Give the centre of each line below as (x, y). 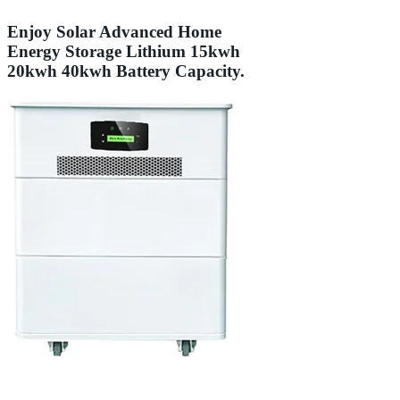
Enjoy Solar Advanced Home (114, 32)
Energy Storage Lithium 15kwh (124, 52)
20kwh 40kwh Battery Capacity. (126, 71)
